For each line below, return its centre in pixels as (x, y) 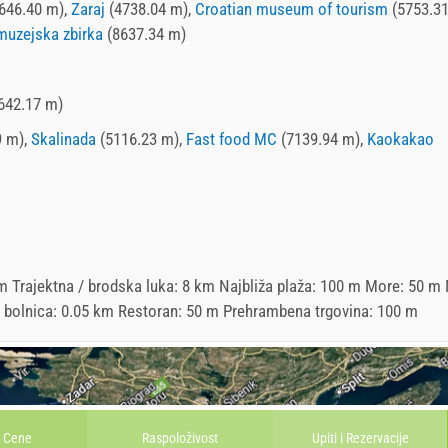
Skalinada (63, 138)
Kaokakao (400, 138)
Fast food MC (231, 138)
